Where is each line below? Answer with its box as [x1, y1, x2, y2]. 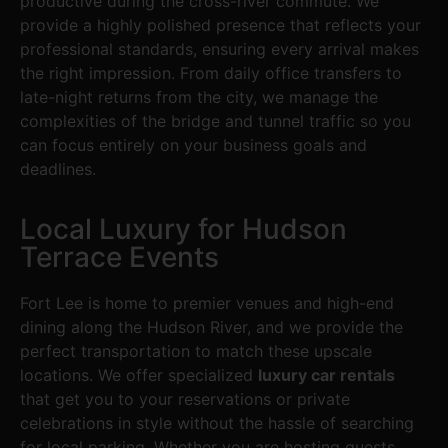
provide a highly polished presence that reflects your [20, 14, 421, 35]
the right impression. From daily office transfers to [20, 62, 402, 83]
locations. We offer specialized [20, 365, 258, 386]
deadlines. [20, 158, 96, 179]
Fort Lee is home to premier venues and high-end [20, 293, 394, 314]
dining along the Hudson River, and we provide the [20, 317, 403, 338]
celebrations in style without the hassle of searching [20, 413, 414, 434]
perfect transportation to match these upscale [20, 341, 372, 362]
